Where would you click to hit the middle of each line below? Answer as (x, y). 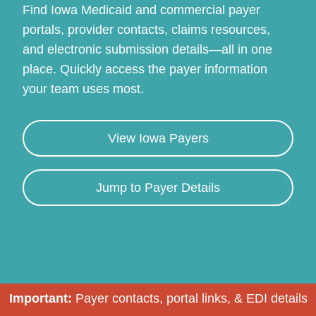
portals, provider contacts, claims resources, (147, 30)
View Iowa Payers (158, 138)
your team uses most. (84, 89)
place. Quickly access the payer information (145, 69)
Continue (158, 160)
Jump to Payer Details (158, 188)
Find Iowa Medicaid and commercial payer (142, 10)
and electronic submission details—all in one (148, 49)
